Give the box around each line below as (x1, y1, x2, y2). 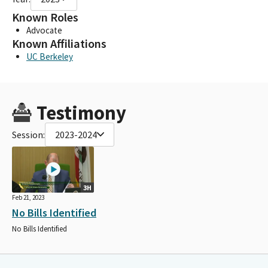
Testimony (36, 100, 126, 125)
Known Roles (12, 9, 78, 25)
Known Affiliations (12, 35, 106, 51)
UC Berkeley (26, 50, 73, 62)
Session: (12, 128, 45, 141)
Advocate (26, 24, 62, 36)
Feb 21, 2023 (12, 193, 44, 202)
